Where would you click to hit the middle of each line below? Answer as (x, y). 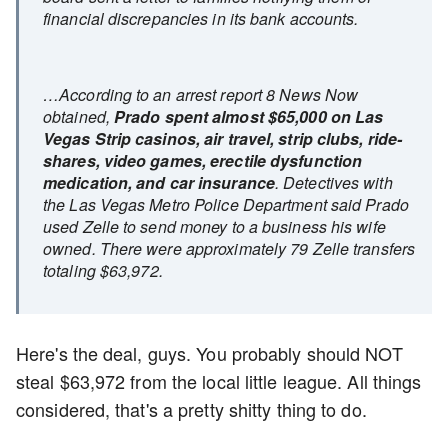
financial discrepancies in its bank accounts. (201, 19)
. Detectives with (333, 183)
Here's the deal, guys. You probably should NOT (209, 353)
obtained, (78, 117)
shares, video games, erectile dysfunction (203, 161)
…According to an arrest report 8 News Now (201, 95)
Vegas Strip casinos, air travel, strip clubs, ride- (223, 139)
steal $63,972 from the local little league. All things (219, 381)
